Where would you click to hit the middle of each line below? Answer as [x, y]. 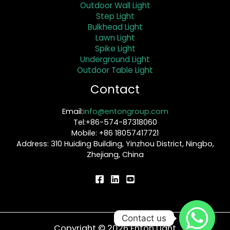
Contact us [144, 218]
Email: [72, 111]
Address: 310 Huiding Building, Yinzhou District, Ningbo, [115, 143]
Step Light [115, 16]
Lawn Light [115, 37]
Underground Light [115, 59]
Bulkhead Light [115, 27]
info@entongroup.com [126, 111]
